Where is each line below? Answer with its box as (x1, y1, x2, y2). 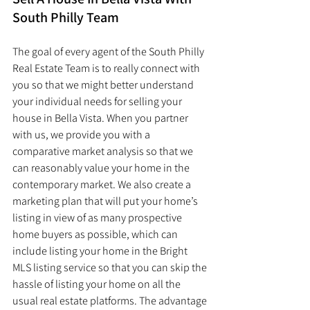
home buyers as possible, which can (12, 227, 180, 242)
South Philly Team (12, 8, 119, 27)
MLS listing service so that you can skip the (12, 260, 209, 275)
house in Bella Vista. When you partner (12, 111, 190, 126)
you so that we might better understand (12, 77, 196, 93)
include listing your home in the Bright (12, 244, 190, 259)
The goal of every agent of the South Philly (12, 44, 206, 60)
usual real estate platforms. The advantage (12, 293, 209, 309)
